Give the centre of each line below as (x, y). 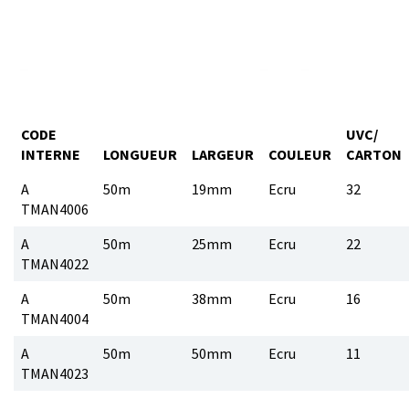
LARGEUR (223, 154)
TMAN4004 (55, 319)
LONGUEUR (140, 154)
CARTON (374, 154)
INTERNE (51, 154)
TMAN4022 (55, 264)
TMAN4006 (55, 209)
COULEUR (300, 154)
